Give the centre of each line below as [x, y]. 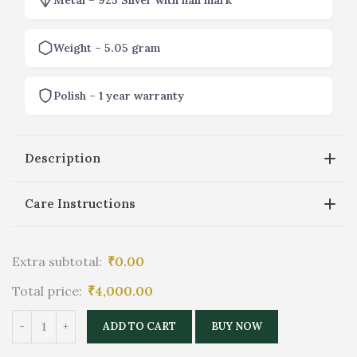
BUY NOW [237, 327]
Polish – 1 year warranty [119, 95]
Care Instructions [80, 204]
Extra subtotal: [57, 262]
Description [63, 159]
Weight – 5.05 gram [107, 47]
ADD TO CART [139, 327]
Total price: [47, 291]
